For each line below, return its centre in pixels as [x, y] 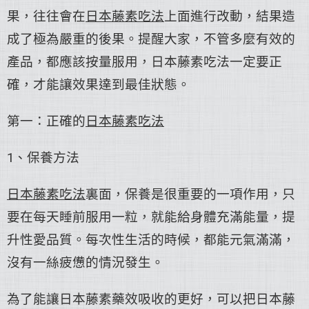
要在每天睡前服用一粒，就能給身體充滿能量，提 [151, 217]
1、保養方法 [43, 158]
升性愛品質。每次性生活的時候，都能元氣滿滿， [151, 240]
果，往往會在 [46, 17]
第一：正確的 [46, 121]
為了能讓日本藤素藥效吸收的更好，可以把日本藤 [151, 299]
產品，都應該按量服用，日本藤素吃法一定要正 [144, 62]
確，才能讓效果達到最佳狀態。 [99, 85]
